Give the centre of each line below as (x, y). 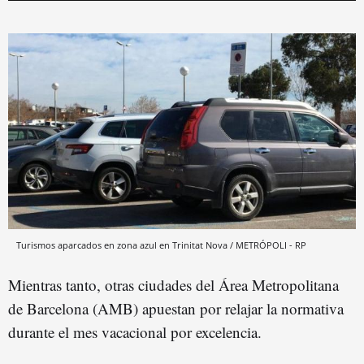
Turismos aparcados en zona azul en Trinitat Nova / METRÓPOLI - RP (161, 245)
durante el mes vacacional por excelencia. (135, 331)
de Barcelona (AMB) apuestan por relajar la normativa (176, 308)
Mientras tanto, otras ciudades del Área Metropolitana (173, 284)
